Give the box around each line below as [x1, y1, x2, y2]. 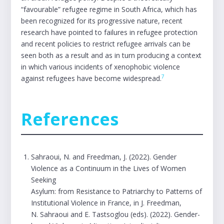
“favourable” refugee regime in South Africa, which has [21, 4, 197, 14]
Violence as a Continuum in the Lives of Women [31, 163, 186, 173]
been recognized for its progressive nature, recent [21, 16, 183, 25]
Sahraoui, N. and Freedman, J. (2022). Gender [31, 152, 177, 161]
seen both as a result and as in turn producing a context [21, 50, 202, 60]
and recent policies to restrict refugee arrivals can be [21, 39, 191, 48]
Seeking [31, 175, 56, 184]
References [21, 107, 119, 130]
